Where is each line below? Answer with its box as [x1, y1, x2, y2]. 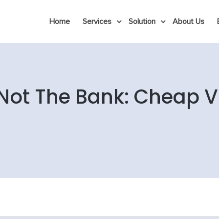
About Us [173, 18, 204, 25]
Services [83, 18, 111, 25]
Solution [129, 18, 155, 25]
